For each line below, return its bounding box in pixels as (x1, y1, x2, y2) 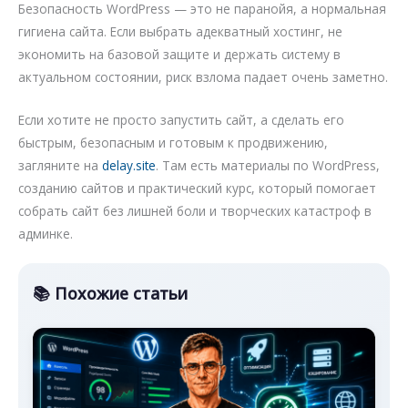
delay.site (102, 156, 156, 174)
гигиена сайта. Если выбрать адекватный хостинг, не (18, 22, 342, 40)
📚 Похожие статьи (33, 281, 189, 304)
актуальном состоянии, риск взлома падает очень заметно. (18, 67, 388, 86)
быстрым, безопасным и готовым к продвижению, (18, 133, 328, 151)
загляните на (18, 156, 102, 174)
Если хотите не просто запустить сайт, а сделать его (18, 110, 344, 128)
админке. (18, 224, 73, 242)
